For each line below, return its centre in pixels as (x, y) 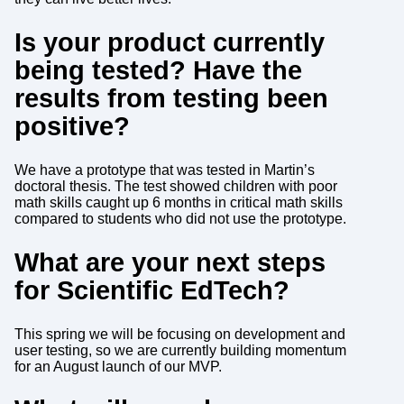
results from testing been (171, 98)
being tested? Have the (158, 70)
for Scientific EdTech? (151, 290)
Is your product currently (169, 42)
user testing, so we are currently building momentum (180, 350)
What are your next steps (170, 262)
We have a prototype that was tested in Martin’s (164, 170)
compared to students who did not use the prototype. (180, 218)
